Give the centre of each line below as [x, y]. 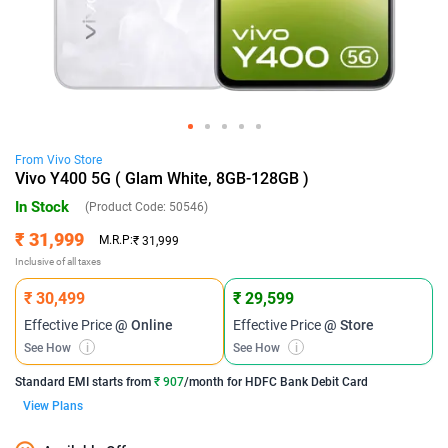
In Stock [42, 207]
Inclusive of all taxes [58, 261]
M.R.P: [116, 239]
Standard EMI [52, 382]
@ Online [144, 325]
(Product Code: [127, 207]
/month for [214, 382]
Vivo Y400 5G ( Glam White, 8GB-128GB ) [162, 178]
